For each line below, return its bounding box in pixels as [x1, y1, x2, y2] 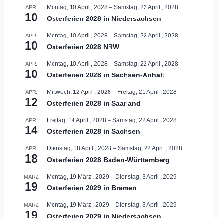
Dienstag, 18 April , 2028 [47, 145, 111, 152]
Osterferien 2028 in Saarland [47, 99, 141, 107]
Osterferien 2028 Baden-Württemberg [47, 155, 170, 163]
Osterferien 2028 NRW [47, 42, 119, 51]
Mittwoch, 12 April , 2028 [47, 88, 111, 95]
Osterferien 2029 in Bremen [47, 183, 137, 192]
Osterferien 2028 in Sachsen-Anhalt [47, 71, 164, 79]
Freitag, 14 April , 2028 [47, 116, 106, 124]
